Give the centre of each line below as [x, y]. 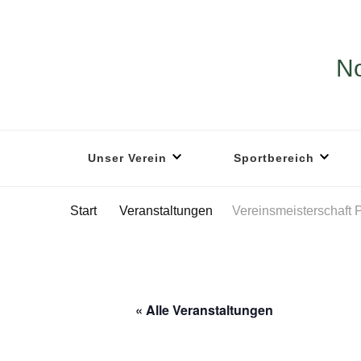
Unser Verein [127, 158]
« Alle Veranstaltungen [204, 310]
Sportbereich [274, 158]
